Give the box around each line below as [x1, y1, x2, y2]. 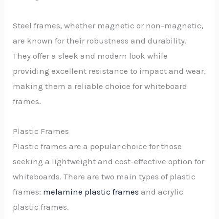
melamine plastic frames [43, 186, 139, 197]
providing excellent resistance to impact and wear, [13, 66, 206, 76]
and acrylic [139, 186, 184, 197]
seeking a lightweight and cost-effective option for [13, 156, 205, 166]
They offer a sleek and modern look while [13, 50, 168, 61]
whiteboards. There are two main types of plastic [13, 171, 196, 181]
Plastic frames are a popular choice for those [13, 141, 182, 151]
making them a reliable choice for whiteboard [13, 81, 188, 91]
